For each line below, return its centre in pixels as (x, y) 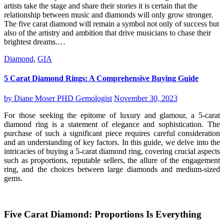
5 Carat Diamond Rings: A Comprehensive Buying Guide (101, 78)
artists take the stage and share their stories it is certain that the (101, 6)
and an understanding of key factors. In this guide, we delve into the (112, 142)
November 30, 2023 (146, 98)
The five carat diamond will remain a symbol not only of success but (111, 24)
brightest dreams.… (35, 42)
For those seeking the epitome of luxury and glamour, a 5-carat (112, 115)
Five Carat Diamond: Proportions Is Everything (103, 214)
